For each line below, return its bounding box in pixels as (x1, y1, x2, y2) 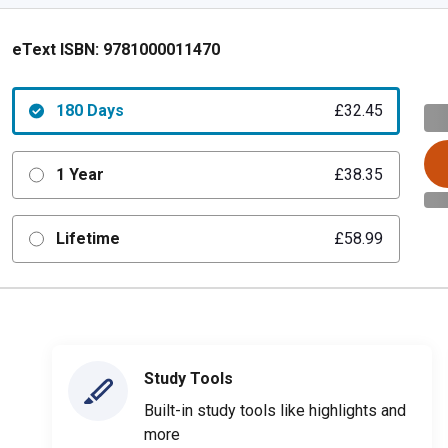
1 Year (55, 165, 104, 184)
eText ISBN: (12, 40, 99, 59)
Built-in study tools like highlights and (144, 401, 406, 420)
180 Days (55, 101, 124, 120)
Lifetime (55, 229, 120, 248)
